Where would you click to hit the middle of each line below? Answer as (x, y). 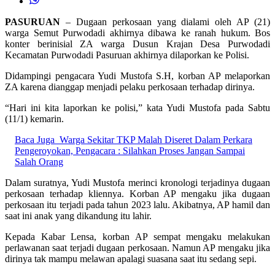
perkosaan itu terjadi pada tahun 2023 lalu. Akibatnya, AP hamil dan (137, 205)
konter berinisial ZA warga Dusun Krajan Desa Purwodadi (137, 44)
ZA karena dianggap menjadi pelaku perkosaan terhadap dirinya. (130, 87)
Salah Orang (39, 162)
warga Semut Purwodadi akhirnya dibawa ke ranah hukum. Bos (137, 33)
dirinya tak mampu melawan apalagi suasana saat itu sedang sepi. (131, 259)
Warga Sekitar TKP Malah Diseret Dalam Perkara (156, 140)
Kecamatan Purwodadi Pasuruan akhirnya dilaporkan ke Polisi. (127, 55)
